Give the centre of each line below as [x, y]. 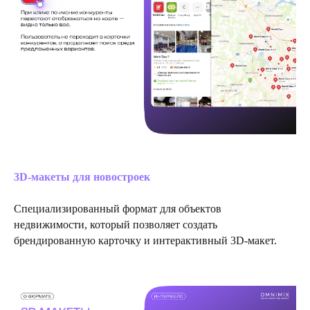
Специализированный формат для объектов [118, 208]
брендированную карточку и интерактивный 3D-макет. [145, 240]
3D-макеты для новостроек [82, 176]
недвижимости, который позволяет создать [116, 224]
